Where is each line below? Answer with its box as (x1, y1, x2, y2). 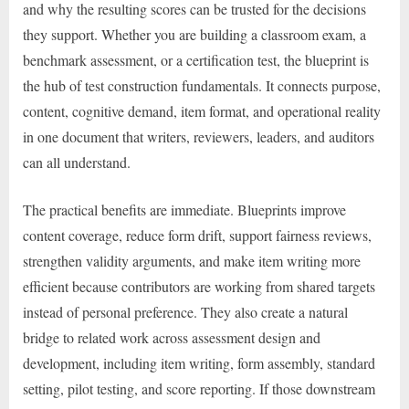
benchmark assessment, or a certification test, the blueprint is (23, 50, 369, 70)
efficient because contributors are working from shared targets (23, 277, 375, 297)
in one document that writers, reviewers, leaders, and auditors (23, 127, 374, 147)
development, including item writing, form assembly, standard (23, 353, 375, 373)
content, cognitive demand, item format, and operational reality (23, 101, 381, 121)
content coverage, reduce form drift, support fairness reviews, (23, 225, 372, 246)
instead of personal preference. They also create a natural (23, 302, 348, 322)
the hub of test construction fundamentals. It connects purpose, (23, 76, 381, 96)
